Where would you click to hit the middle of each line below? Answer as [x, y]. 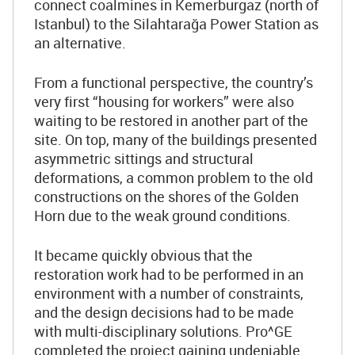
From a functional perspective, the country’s [174, 82]
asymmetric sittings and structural [144, 158]
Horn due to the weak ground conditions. [162, 216]
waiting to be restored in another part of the [171, 120]
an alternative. [80, 43]
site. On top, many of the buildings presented [176, 139]
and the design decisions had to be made [164, 312]
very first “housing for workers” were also [164, 101]
